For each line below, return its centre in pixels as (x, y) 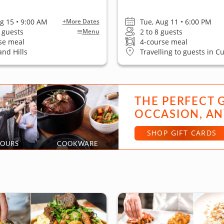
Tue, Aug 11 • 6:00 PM (175, 21)
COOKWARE (78, 143)
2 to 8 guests (161, 31)
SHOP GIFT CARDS (182, 133)
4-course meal (163, 41)
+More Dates (81, 21)
